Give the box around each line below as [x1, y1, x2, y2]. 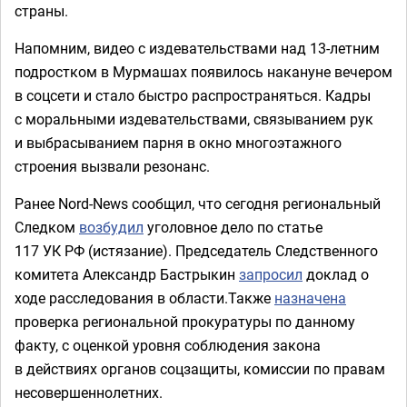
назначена [274, 288, 346, 308]
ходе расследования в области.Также [15, 288, 274, 308]
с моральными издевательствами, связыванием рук [15, 109, 373, 129]
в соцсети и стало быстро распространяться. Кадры [15, 85, 371, 105]
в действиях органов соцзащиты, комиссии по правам [15, 359, 385, 379]
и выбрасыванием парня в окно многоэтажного [15, 133, 342, 153]
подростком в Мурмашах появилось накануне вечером [15, 62, 392, 82]
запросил [239, 264, 303, 284]
